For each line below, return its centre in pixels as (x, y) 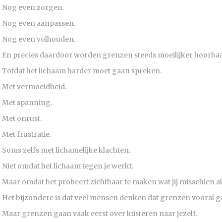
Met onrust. (22, 118)
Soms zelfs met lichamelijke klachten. (66, 150)
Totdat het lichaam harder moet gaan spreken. (82, 71)
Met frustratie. (27, 134)
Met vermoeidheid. (34, 87)
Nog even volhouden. (39, 39)
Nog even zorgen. (33, 7)
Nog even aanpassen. (39, 23)
